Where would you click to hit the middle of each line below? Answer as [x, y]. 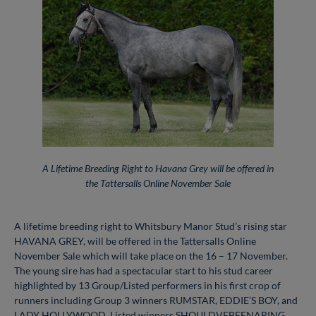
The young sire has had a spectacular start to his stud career [144, 270]
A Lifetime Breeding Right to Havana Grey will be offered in [158, 168]
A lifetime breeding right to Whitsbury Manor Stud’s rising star [151, 226]
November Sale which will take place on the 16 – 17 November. [151, 255]
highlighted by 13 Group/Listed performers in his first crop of [147, 285]
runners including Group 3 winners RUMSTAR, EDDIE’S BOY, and [156, 300]
